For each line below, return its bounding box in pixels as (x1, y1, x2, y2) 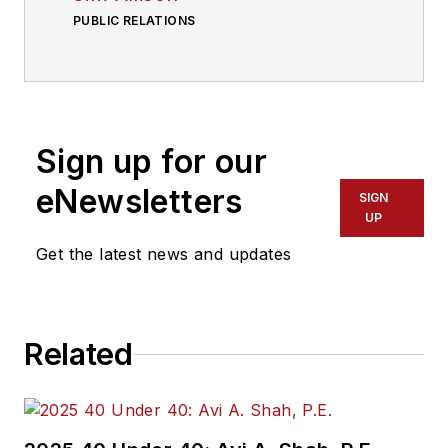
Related (24, 336, 133, 373)
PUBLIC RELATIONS (73, 13, 196, 29)
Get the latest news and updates (36, 244, 292, 265)
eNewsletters (36, 182, 243, 222)
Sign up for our (36, 142, 267, 182)
